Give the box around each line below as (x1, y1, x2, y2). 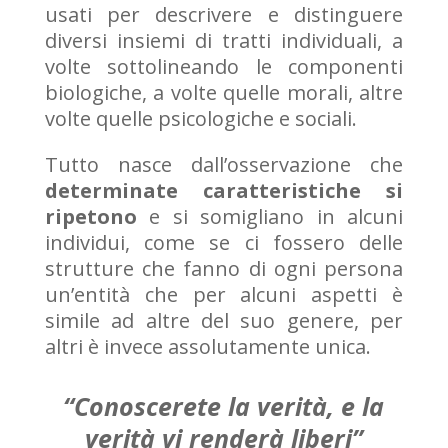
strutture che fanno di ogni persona (44, 254, 404, 282)
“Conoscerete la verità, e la (63, 388, 385, 423)
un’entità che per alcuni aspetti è (44, 280, 404, 308)
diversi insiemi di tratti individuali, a (44, 26, 404, 54)
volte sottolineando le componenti (44, 52, 404, 80)
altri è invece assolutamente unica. (44, 332, 371, 360)
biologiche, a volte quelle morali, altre (44, 78, 404, 106)
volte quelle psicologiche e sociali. (44, 104, 357, 132)
